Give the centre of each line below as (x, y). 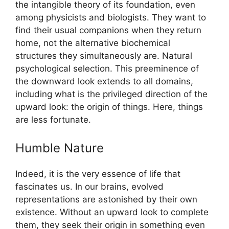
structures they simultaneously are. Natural (104, 55)
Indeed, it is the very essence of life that (98, 174)
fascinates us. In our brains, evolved (89, 187)
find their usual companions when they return (108, 30)
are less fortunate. (53, 119)
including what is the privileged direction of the (111, 94)
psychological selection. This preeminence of (107, 68)
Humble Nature (60, 148)
